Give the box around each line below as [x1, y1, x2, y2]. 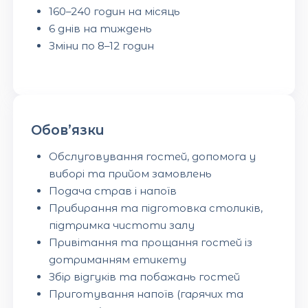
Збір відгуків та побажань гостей [48, 269, 240, 283]
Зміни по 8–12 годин [48, 38, 154, 52]
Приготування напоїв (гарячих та [48, 287, 243, 300]
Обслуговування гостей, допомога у [48, 149, 256, 163]
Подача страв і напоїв [48, 184, 177, 197]
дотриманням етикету [48, 252, 186, 266]
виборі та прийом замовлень [48, 166, 212, 180]
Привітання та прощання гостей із [48, 235, 252, 249]
